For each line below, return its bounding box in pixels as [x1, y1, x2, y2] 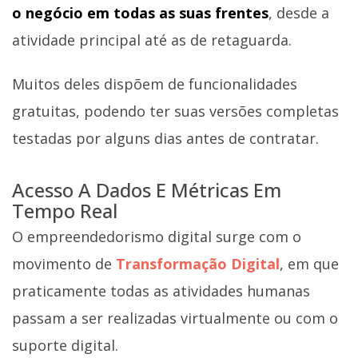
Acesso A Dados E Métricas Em [12, 177, 281, 204]
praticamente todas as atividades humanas [12, 281, 310, 301]
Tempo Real [12, 197, 117, 225]
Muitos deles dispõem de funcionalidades [12, 74, 297, 93]
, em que [280, 254, 339, 274]
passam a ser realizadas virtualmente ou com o [12, 308, 338, 328]
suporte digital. [12, 336, 118, 356]
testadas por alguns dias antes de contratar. [12, 128, 319, 148]
